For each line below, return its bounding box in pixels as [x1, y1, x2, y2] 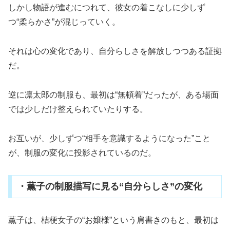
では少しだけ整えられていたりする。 [8, 105, 148, 114]
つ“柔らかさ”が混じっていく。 [8, 17, 120, 27]
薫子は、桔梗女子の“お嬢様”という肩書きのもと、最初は [8, 216, 219, 225]
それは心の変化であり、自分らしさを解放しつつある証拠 [8, 47, 222, 56]
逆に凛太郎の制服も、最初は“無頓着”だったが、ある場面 [8, 90, 219, 100]
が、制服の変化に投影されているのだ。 [8, 148, 156, 157]
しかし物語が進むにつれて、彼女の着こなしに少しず [8, 3, 205, 12]
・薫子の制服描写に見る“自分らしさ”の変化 [17, 181, 202, 192]
